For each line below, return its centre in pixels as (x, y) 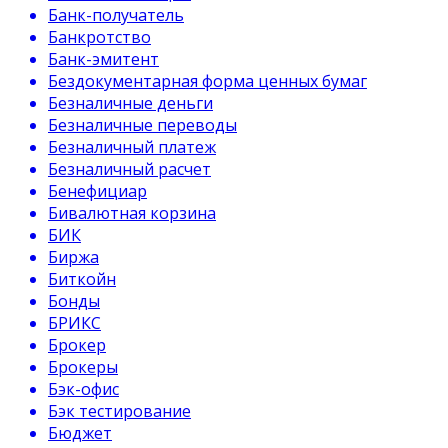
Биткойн (82, 279)
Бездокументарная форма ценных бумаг (207, 81)
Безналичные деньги (130, 103)
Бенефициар (97, 191)
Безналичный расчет (129, 169)
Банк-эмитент (103, 59)
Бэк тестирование (119, 411)
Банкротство (99, 37)
